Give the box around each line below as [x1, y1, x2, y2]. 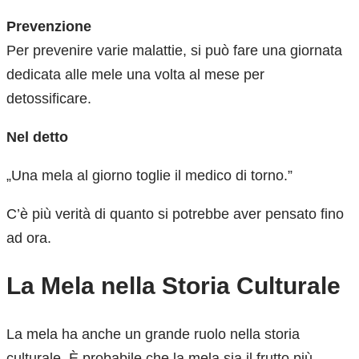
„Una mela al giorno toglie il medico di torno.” [6, 167, 292, 184]
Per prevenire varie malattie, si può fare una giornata [6, 42, 342, 58]
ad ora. [6, 229, 51, 246]
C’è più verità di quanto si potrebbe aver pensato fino [6, 205, 344, 222]
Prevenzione [6, 18, 91, 34]
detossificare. [6, 90, 91, 107]
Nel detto [6, 128, 68, 145]
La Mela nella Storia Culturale [6, 272, 341, 299]
